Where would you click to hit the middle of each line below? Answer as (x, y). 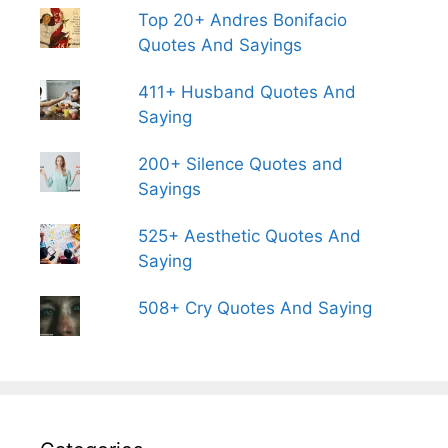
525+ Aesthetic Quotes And (249, 235)
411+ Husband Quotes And (246, 91)
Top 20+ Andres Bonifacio (242, 19)
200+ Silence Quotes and (240, 163)
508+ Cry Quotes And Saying (254, 307)
